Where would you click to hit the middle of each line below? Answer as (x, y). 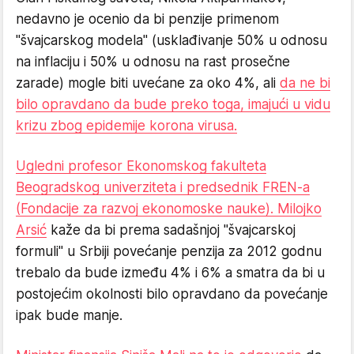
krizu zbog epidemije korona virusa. (126, 126)
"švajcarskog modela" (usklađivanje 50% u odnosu (171, 40)
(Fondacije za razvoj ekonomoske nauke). (145, 209)
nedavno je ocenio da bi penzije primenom (147, 19)
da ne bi (305, 83)
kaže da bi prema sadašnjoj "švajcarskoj (171, 230)
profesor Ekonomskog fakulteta (167, 166)
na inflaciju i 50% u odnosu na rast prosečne (153, 62)
